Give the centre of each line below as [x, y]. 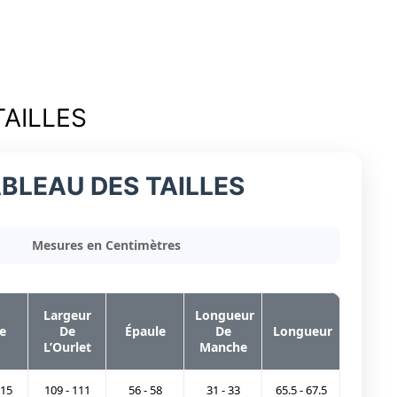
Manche [223, 347]
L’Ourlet [67, 347]
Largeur [67, 315]
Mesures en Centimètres [106, 245]
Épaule [145, 331]
